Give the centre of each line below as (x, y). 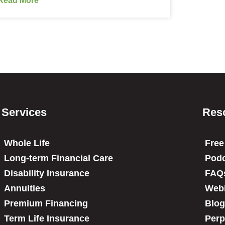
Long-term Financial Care (58, 158)
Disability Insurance (46, 173)
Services (24, 112)
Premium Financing (46, 203)
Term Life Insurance (46, 218)
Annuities (24, 188)
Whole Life (27, 143)
